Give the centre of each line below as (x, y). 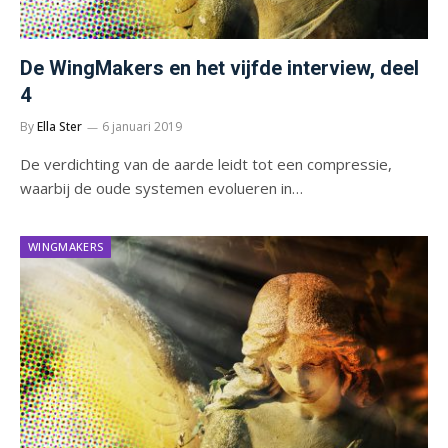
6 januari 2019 (142, 126)
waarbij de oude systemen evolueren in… (161, 187)
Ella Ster (59, 126)
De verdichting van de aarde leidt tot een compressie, (206, 163)
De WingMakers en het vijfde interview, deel (219, 67)
